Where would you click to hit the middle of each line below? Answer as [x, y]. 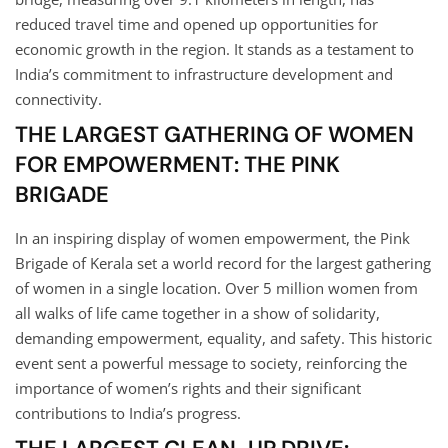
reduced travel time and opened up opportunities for [196, 23]
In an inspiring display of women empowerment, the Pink [212, 237]
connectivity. [58, 98]
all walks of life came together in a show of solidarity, [197, 312]
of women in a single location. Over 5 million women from [216, 287]
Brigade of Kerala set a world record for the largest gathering [223, 262]
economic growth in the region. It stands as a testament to [214, 48]
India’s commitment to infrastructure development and [204, 73]
